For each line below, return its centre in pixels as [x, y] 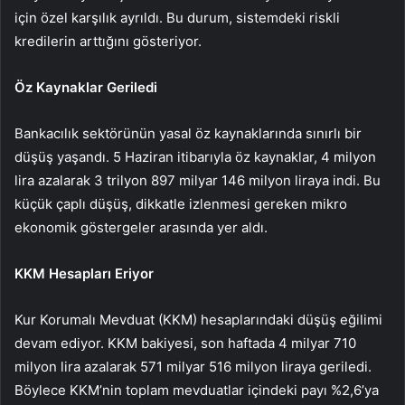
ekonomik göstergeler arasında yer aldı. [141, 228]
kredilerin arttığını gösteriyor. [108, 42]
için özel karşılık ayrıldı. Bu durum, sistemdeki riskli [177, 18]
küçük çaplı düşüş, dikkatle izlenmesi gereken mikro [181, 204]
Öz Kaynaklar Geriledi [86, 88]
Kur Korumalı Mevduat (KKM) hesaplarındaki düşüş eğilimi [198, 320]
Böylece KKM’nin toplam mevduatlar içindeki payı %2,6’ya [197, 391]
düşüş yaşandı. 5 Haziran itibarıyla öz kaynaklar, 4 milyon [195, 157]
